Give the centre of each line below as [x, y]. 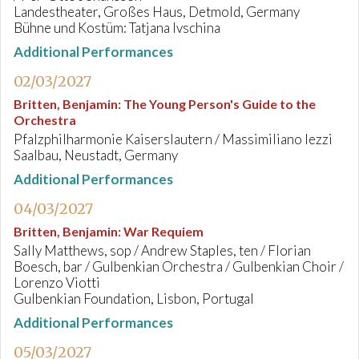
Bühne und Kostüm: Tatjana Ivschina [117, 28]
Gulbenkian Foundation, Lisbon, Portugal [134, 298]
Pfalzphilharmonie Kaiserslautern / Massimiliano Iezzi [173, 139]
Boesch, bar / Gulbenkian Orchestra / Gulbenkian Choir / [179, 266]
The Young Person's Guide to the [220, 104]
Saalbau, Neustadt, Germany [96, 155]
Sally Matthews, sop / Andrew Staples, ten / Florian [162, 250]
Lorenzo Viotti [57, 282]
